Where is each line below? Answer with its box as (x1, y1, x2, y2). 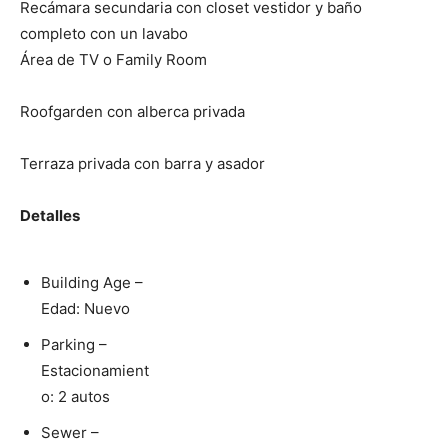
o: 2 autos (41, 387, 110, 407)
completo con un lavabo (20, 24, 188, 44)
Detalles (20, 206, 80, 226)
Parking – (41, 335, 107, 355)
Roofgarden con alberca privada (20, 102, 245, 122)
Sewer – (41, 423, 99, 443)
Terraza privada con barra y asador (20, 154, 265, 174)
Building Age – (41, 273, 143, 293)
